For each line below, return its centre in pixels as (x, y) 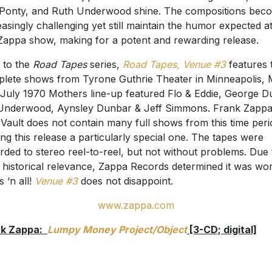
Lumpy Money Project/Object (117, 230)
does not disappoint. (125, 181)
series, (104, 65)
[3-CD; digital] (222, 230)
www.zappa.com (136, 206)
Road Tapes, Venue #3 (174, 65)
